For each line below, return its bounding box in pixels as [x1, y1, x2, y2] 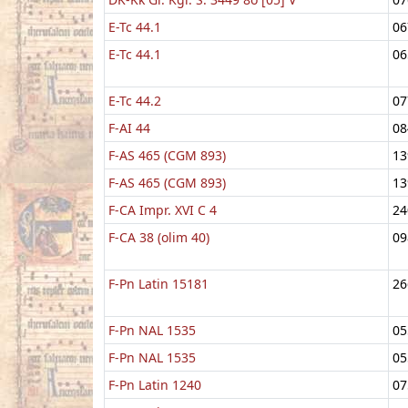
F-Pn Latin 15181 [108, 274, 209, 292]
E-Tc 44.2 [108, 91, 161, 109]
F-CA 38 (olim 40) [108, 228, 209, 246]
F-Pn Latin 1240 [108, 375, 201, 393]
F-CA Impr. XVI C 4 [108, 200, 217, 219]
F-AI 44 [108, 118, 150, 137]
